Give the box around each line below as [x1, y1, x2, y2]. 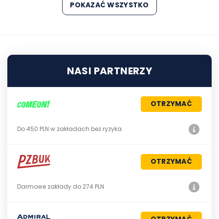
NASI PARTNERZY [66, 64, 153, 78]
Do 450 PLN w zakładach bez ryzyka [17, 124, 122, 133]
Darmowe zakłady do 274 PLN [17, 182, 104, 191]
